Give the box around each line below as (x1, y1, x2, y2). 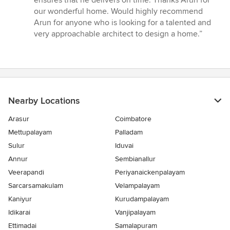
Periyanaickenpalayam (115, 167, 185, 177)
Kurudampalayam (115, 194, 169, 203)
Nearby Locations (8, 94, 80, 106)
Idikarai (8, 207, 30, 217)
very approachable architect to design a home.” (34, 28, 202, 39)
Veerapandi (8, 167, 44, 177)
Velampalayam (115, 181, 160, 190)
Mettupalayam (8, 127, 52, 137)
